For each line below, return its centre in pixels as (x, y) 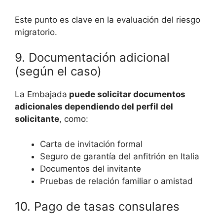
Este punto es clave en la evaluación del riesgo (108, 19)
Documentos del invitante (91, 168)
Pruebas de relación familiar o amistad (116, 181)
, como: (74, 119)
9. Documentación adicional (92, 58)
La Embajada (41, 94)
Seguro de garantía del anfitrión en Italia (120, 156)
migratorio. (36, 32)
